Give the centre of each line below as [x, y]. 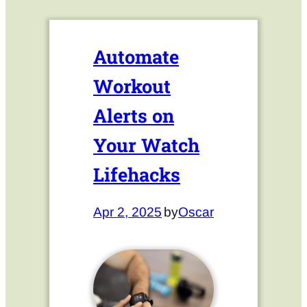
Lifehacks [137, 174]
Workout [132, 86]
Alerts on [134, 115]
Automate [136, 56]
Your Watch [146, 145]
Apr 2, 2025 [127, 212]
